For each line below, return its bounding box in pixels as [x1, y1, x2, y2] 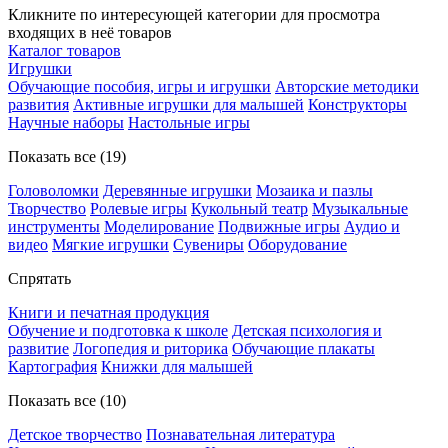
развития [8, 96, 69, 113]
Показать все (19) [8, 148, 126, 165]
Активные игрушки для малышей [73, 96, 304, 113]
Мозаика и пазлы [256, 182, 373, 199]
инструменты [8, 218, 100, 235]
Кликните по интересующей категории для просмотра [8, 6, 380, 23]
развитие [8, 340, 69, 357]
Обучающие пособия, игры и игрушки [8, 78, 271, 95]
